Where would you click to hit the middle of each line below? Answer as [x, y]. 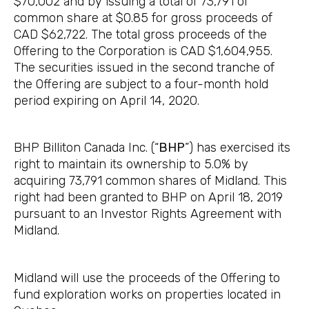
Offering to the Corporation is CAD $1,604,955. [143, 51]
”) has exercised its [238, 148]
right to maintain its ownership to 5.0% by [131, 165]
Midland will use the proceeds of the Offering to [147, 278]
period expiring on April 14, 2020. [107, 101]
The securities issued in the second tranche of [144, 68]
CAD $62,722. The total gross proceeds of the [140, 35]
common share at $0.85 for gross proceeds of [143, 18]
